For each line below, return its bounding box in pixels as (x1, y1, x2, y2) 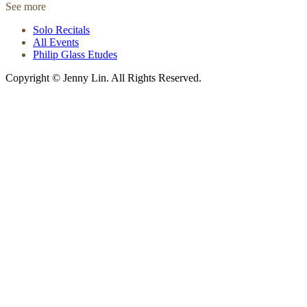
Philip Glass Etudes (33, 49, 117, 60)
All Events (33, 36, 79, 48)
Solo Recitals (33, 24, 90, 36)
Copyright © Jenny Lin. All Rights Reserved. (5, 72, 201, 84)
